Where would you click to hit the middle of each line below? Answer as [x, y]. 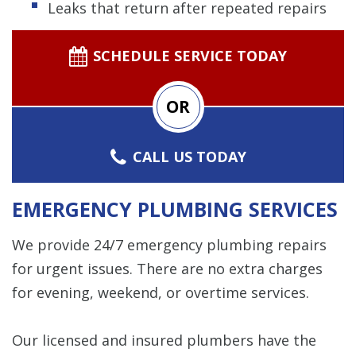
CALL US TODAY [190, 156]
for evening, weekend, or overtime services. [161, 292]
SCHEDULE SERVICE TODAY [190, 55]
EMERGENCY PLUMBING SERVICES [175, 209]
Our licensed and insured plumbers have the [164, 340]
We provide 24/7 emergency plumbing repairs [169, 244]
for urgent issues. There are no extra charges [167, 268]
